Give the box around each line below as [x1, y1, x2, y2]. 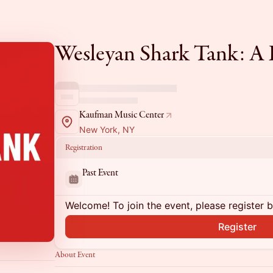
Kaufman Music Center [79, 109, 164, 121]
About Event [55, 249, 95, 260]
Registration [65, 142, 102, 153]
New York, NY [79, 124, 135, 135]
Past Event [82, 167, 118, 179]
